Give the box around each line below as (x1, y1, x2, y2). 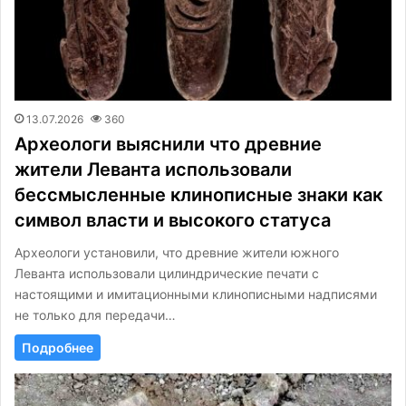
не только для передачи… (14, 306, 176, 323)
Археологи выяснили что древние (14, 132, 322, 155)
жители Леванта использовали (14, 158, 292, 180)
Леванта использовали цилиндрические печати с (14, 265, 319, 281)
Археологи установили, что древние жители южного (14, 244, 339, 260)
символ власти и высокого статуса (14, 208, 331, 231)
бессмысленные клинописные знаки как (14, 183, 382, 206)
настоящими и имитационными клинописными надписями (14, 285, 377, 302)
